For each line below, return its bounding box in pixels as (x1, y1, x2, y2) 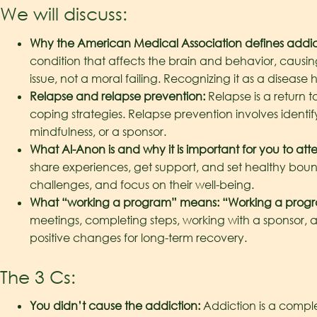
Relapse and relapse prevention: (29, 88, 205, 103)
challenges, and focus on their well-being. (29, 177, 254, 192)
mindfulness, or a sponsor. (29, 124, 166, 139)
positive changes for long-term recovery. (29, 230, 247, 245)
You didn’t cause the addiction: (29, 298, 200, 313)
